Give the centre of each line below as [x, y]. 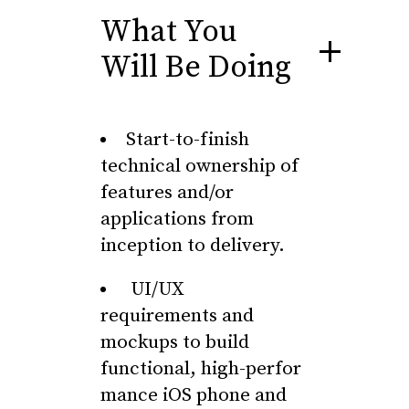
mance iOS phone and [194, 395]
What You [169, 32]
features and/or [167, 193]
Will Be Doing [196, 68]
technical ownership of [199, 166]
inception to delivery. [193, 246]
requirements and [177, 316]
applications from [177, 219]
